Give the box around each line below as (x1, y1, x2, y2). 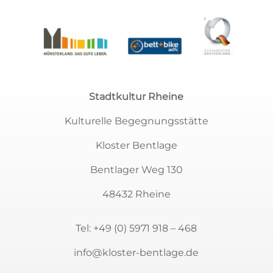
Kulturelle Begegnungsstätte (64, 115, 208, 127)
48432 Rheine (102, 188, 171, 200)
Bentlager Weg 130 (90, 163, 183, 175)
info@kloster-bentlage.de (74, 246, 199, 258)
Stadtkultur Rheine (89, 90, 184, 102)
